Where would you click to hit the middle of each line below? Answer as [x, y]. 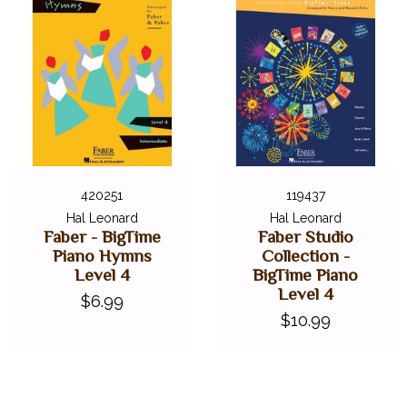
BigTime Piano [305, 274]
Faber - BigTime [102, 236]
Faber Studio [305, 236]
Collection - [305, 255]
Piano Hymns [102, 255]
